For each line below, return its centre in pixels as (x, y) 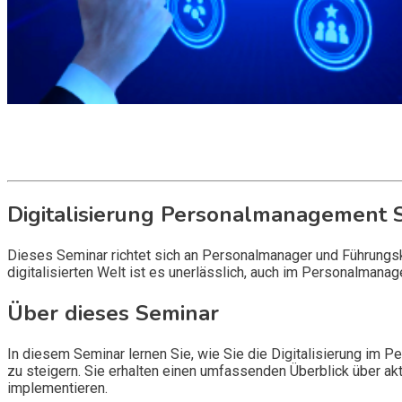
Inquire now (44, 165)
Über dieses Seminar (113, 313)
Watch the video (57, 131)
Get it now (39, 148)
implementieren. (57, 388)
